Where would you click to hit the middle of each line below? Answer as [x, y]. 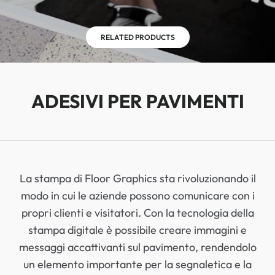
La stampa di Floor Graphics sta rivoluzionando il [137, 178]
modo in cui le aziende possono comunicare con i [137, 196]
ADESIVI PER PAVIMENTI [137, 101]
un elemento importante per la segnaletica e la [137, 264]
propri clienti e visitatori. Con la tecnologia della [137, 213]
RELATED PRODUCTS [137, 37]
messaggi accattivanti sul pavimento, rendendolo [137, 247]
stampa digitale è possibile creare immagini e [137, 230]
